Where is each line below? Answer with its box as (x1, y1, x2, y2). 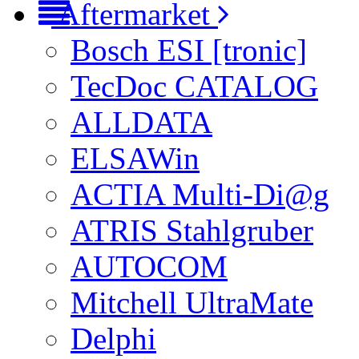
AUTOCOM (71, 249, 228, 284)
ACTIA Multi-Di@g (71, 177, 329, 212)
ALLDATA (71, 105, 212, 139)
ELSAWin (71, 141, 200, 175)
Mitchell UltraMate (71, 285, 313, 320)
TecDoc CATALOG (71, 69, 318, 103)
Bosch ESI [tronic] (71, 33, 307, 67)
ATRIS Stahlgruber (71, 213, 313, 248)
